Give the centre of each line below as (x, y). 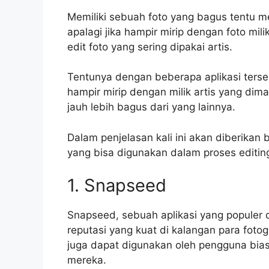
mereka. (87, 260)
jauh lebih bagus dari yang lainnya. (151, 107)
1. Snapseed (117, 186)
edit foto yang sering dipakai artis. (150, 47)
